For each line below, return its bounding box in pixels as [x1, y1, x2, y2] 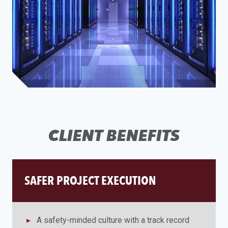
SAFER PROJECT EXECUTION [24, 173, 156, 188]
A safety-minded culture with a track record [37, 215, 189, 225]
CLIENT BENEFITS [48, 126, 180, 145]
